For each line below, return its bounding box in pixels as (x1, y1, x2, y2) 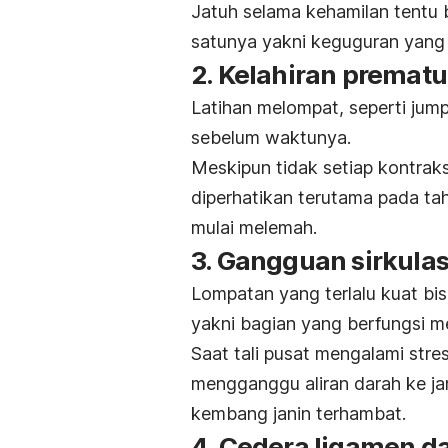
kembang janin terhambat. (191, 403, 406, 425)
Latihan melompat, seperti (191, 97, 411, 119)
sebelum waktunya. (191, 127, 351, 149)
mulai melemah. (191, 217, 317, 239)
